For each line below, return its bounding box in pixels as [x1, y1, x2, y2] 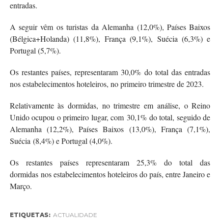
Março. [9, 180, 32, 191]
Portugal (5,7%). [9, 45, 63, 55]
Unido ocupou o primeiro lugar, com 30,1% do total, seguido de [9, 111, 211, 122]
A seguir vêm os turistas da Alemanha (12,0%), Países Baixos [9, 21, 211, 32]
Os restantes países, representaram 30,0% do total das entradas [9, 66, 211, 77]
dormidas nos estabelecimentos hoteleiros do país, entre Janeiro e [9, 168, 211, 179]
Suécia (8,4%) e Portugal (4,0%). [9, 135, 115, 146]
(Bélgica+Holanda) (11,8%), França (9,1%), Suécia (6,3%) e [9, 33, 211, 44]
